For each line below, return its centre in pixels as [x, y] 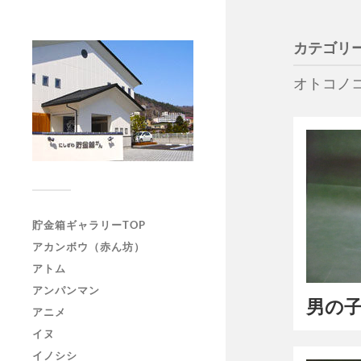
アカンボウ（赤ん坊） [89, 247]
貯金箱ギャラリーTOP [89, 225]
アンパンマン [66, 290]
